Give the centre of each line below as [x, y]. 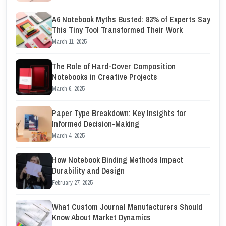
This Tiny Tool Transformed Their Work [117, 30]
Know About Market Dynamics [101, 217]
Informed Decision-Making [96, 124]
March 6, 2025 [68, 89]
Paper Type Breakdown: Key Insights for [119, 113]
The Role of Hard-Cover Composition [114, 66]
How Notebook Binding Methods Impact [118, 160]
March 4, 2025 [68, 136]
